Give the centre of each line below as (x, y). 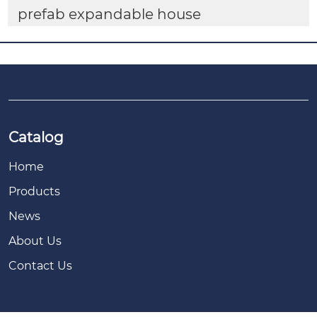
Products (34, 192)
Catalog (36, 138)
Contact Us (40, 266)
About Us (35, 241)
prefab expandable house (109, 14)
